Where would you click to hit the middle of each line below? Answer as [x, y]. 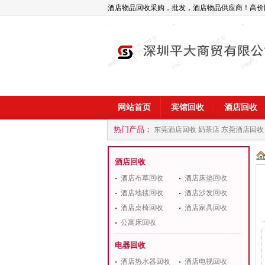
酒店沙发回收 [206, 193]
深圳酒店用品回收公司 [158, 147]
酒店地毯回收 [142, 193]
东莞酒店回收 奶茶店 [187, 130]
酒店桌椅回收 [142, 208]
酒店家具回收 [206, 208]
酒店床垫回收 [206, 178]
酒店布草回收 [142, 178]
